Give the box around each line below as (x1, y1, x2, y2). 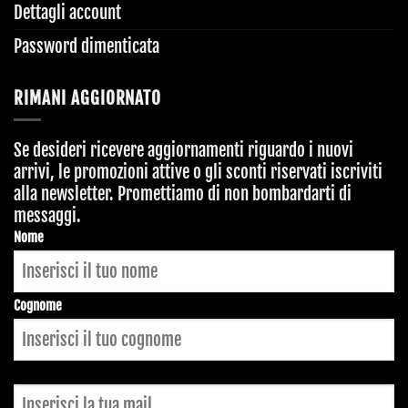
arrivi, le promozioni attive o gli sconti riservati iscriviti (14, 160, 382, 183)
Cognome (14, 296, 62, 314)
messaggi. (14, 204, 81, 227)
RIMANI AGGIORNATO (14, 87, 162, 109)
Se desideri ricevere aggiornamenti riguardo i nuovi (14, 138, 353, 161)
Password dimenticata (14, 35, 159, 57)
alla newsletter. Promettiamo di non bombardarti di (14, 182, 352, 205)
